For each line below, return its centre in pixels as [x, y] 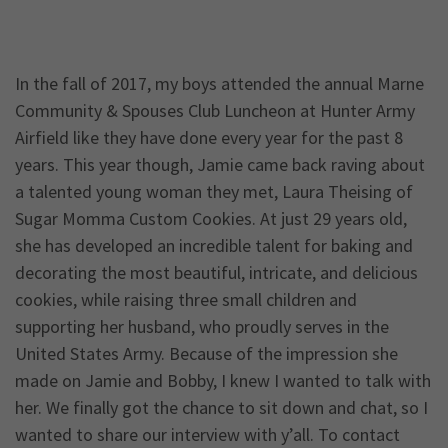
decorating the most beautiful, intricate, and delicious [216, 273]
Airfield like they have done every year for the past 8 [209, 138]
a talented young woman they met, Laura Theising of [214, 192]
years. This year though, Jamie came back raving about [220, 165]
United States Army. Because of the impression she [206, 354]
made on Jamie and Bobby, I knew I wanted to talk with [223, 381]
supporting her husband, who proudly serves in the [202, 327]
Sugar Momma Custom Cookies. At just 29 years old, [211, 219]
